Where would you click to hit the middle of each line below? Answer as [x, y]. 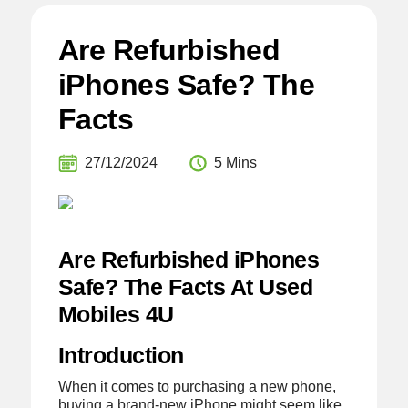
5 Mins [235, 163]
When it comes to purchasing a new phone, [197, 387]
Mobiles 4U [116, 315]
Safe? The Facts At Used [185, 287]
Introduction [121, 356]
